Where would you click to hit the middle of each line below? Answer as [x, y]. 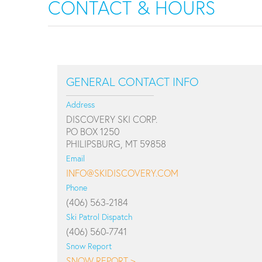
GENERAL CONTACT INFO [132, 82]
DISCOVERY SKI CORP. [112, 119]
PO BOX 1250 [93, 131]
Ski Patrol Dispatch [99, 217]
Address [80, 104]
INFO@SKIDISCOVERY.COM [122, 173]
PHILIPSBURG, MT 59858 [116, 144]
